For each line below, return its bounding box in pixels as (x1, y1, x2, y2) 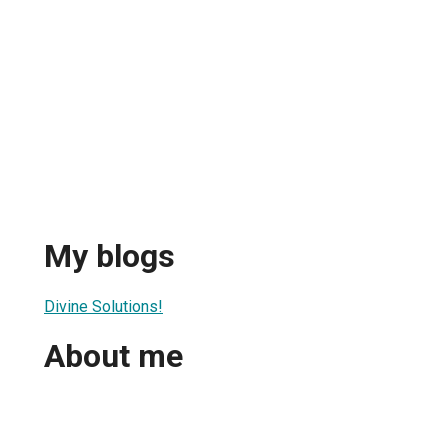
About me (44, 337, 183, 376)
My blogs (44, 237, 175, 276)
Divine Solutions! (44, 296, 163, 316)
